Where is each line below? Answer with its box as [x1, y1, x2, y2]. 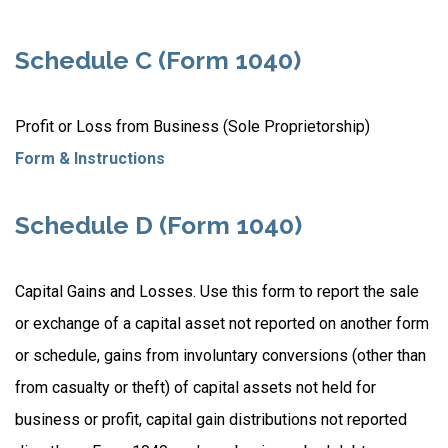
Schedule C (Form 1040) [15, 46, 301, 75]
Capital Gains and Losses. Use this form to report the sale [15, 282, 419, 301]
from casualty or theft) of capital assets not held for [15, 378, 376, 397]
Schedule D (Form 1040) [15, 211, 302, 240]
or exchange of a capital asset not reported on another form [15, 314, 429, 333]
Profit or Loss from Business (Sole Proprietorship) [15, 117, 370, 136]
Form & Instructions [15, 149, 165, 168]
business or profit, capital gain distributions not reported [15, 410, 407, 429]
